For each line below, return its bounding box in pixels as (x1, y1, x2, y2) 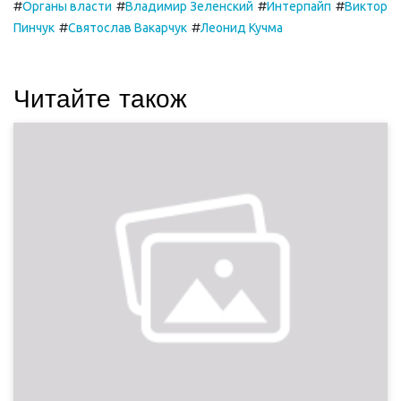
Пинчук (13, 21, 55, 35)
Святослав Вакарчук (68, 21, 187, 35)
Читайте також (13, 84, 187, 114)
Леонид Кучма (200, 21, 283, 35)
